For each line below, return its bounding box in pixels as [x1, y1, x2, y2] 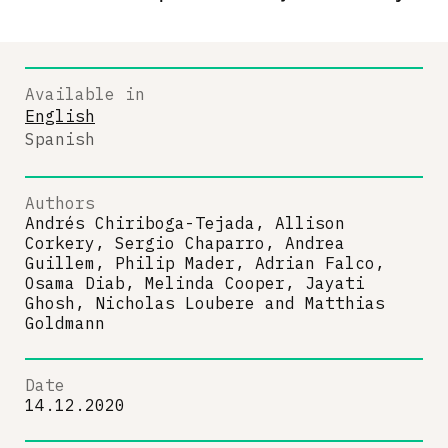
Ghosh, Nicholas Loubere [25, 293, 255, 313]
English [25, 106, 95, 126]
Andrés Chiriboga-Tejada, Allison [25, 213, 345, 233]
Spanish [25, 128, 95, 149]
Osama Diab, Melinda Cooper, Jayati [25, 273, 365, 293]
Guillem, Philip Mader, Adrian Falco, [25, 253, 385, 273]
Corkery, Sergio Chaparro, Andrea [25, 233, 345, 253]
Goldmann [25, 313, 105, 333]
